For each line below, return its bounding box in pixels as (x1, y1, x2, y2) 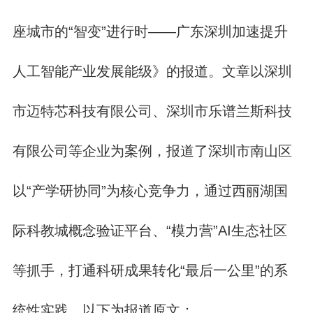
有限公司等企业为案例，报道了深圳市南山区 (12, 143, 292, 159)
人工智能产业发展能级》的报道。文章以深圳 (12, 64, 292, 80)
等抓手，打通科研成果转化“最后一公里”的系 (12, 263, 288, 279)
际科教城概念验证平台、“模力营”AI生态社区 (12, 223, 287, 239)
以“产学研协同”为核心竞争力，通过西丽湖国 (12, 183, 288, 199)
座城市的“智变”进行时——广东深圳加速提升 (12, 24, 288, 40)
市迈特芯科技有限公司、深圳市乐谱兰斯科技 (12, 103, 292, 119)
